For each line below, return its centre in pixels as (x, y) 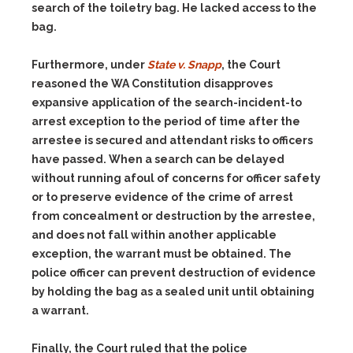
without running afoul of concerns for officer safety (176, 178)
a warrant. (60, 310)
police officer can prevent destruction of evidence (174, 273)
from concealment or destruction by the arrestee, (173, 216)
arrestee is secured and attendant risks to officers (172, 140)
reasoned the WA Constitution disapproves (152, 84)
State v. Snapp (184, 65)
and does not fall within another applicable (154, 235)
